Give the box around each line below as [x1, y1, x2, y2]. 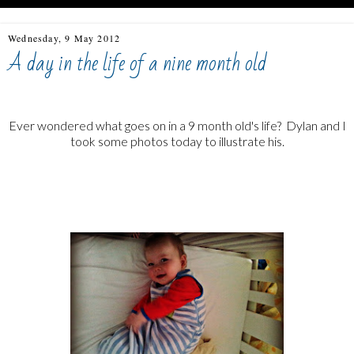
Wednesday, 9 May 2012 [8, 32, 121, 44]
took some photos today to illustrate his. [70, 133, 284, 149]
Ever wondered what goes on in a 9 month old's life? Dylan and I [8, 117, 346, 133]
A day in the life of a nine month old [8, 45, 266, 83]
